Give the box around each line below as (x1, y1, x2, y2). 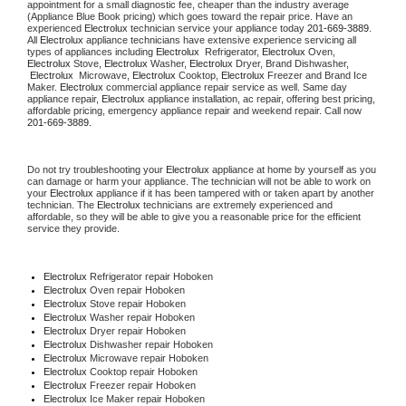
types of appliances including (27, 45, 156, 57)
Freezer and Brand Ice (265, 69, 367, 81)
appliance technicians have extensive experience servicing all (83, 34, 356, 45)
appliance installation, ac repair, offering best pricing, (145, 92, 375, 104)
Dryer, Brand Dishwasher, (236, 57, 349, 69)
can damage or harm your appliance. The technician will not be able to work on (27, 175, 371, 187)
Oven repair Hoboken (89, 284, 185, 295)
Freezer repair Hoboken (86, 379, 196, 391)
